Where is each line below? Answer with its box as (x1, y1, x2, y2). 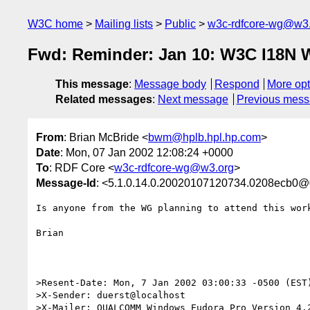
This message (55, 78, 129, 91)
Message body (134, 78, 206, 91)
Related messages (55, 93, 152, 106)
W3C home (28, 18, 83, 30)
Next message (158, 93, 228, 106)
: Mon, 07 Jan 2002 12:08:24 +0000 (60, 146, 233, 158)
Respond (214, 78, 259, 91)
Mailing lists (95, 18, 153, 30)
